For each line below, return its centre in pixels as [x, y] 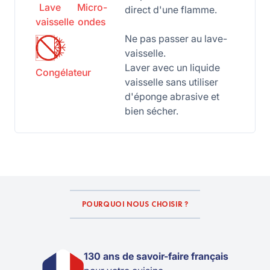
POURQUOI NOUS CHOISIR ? [135, 204]
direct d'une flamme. [171, 10]
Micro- [92, 7]
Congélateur [63, 72]
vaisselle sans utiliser [171, 82]
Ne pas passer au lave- [176, 39]
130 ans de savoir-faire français [156, 256]
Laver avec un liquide [172, 67]
